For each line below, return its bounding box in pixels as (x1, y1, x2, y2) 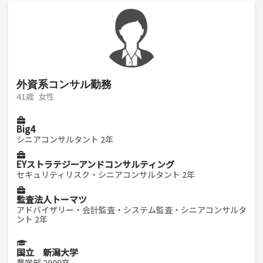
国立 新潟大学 (16, 245, 78, 258)
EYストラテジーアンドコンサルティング (16, 158, 174, 171)
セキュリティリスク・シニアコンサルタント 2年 (16, 168, 195, 181)
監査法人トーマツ (16, 193, 87, 206)
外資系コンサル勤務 (16, 77, 112, 90)
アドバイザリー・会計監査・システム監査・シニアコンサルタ (16, 204, 247, 216)
